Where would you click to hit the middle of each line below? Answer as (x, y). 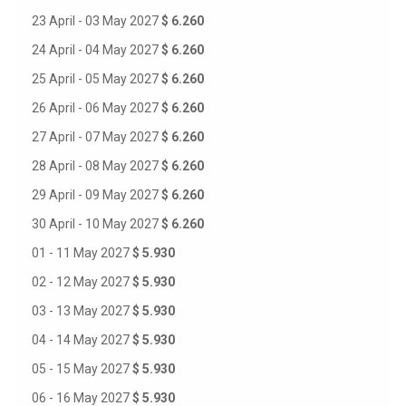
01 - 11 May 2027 (82, 253)
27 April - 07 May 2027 (97, 137)
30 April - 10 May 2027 (97, 224)
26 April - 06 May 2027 (97, 108)
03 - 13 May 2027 (82, 311)
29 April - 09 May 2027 (97, 195)
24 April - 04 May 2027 (97, 50)
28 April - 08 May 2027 (97, 166)
